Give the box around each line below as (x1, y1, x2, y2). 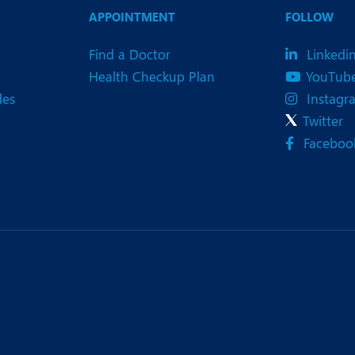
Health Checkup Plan (89, 67, 215, 86)
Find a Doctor (89, 45, 170, 63)
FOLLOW (285, 9, 334, 25)
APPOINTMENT (89, 9, 175, 25)
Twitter (303, 112, 343, 130)
